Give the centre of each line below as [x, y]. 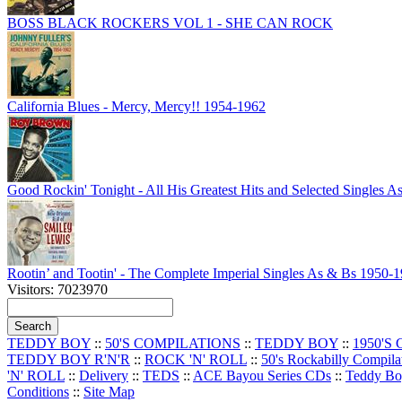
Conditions [38, 391]
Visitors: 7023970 [57, 289]
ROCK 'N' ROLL [196, 359]
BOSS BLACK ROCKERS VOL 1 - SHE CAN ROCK [170, 22]
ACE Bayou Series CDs [262, 375]
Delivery [104, 375]
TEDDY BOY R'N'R [69, 359]
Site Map [109, 391]
